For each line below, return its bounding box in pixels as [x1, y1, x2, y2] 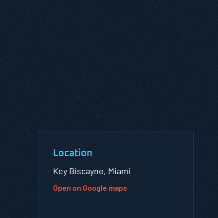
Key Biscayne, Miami [53, 165, 131, 176]
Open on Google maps [53, 183, 127, 192]
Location [53, 148, 92, 158]
